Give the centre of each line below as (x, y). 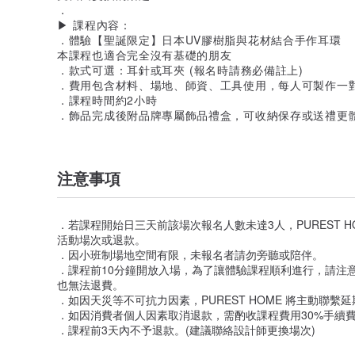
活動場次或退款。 (101, 239)
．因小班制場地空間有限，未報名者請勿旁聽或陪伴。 (190, 254)
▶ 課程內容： (94, 24)
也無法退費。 (90, 284)
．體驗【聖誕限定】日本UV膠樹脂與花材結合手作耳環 (199, 39)
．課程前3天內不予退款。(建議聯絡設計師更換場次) (186, 329)
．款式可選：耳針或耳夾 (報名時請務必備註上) (180, 69)
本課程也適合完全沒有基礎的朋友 (145, 54)
